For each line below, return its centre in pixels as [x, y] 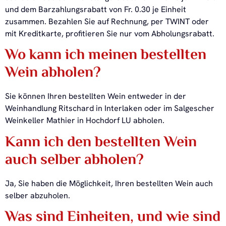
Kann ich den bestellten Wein [101, 143]
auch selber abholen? [74, 160]
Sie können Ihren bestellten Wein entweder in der [96, 96]
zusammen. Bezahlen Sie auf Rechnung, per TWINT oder [107, 21]
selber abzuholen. [38, 195]
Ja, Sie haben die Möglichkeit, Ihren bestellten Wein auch [109, 183]
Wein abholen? [53, 73]
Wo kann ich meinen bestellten [106, 56]
